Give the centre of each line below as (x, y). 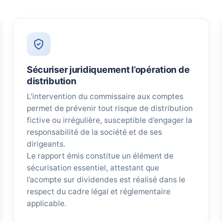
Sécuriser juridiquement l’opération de (108, 70)
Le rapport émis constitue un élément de (100, 156)
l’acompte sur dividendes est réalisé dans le (106, 180)
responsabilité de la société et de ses (94, 132)
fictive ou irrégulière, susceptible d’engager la (109, 120)
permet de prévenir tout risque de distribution (110, 109)
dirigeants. (46, 144)
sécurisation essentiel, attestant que (93, 168)
